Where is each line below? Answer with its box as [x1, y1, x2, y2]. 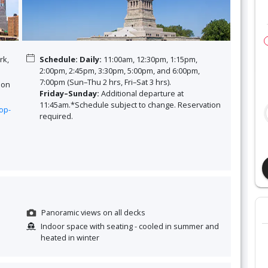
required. [39, 110, 73, 121]
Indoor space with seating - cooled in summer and [40, 220, 219, 232]
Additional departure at [99, 87, 184, 99]
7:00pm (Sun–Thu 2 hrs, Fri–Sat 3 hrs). [39, 76, 171, 87]
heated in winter [40, 232, 99, 243]
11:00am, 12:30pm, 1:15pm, [101, 53, 197, 65]
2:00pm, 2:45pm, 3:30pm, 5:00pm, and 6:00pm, [39, 65, 200, 76]
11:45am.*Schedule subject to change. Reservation [39, 99, 221, 110]
